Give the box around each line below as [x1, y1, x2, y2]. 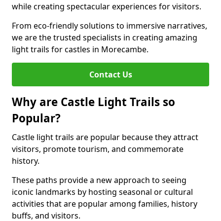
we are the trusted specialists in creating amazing [12, 32, 197, 43]
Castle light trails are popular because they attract [12, 132, 198, 143]
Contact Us [89, 69, 132, 80]
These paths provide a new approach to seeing [12, 175, 186, 185]
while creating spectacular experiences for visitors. [12, 1, 201, 12]
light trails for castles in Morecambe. [12, 44, 148, 55]
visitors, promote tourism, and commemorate [12, 144, 184, 154]
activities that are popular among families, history [12, 198, 197, 209]
